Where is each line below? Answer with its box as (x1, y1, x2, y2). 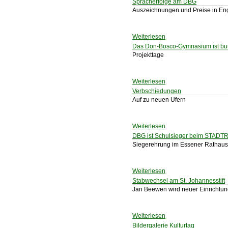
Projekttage (132, 51, 164, 59)
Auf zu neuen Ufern (132, 96, 186, 103)
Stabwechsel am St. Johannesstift (132, 177, 225, 184)
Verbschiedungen (132, 88, 181, 95)
